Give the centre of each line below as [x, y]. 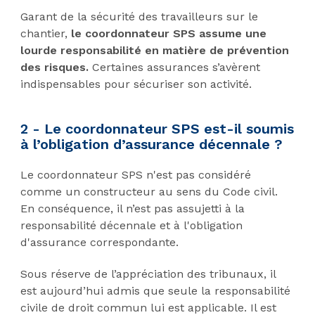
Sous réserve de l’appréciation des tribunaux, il [148, 274]
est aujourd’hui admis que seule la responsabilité [155, 291]
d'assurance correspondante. [99, 242]
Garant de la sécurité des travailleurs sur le [139, 16]
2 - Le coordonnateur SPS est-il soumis [157, 128]
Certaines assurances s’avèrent [174, 67]
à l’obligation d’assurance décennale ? [151, 144]
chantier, [45, 33]
